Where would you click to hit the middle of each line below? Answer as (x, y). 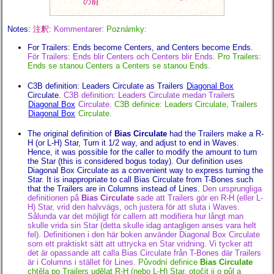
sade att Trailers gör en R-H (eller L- (198, 198)
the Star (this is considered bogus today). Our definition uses (135, 161)
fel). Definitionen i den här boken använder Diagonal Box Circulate (144, 235)
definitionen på (54, 198)
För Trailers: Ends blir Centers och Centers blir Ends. (121, 57)
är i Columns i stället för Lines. (82, 262)
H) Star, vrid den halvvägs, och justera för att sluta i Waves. (134, 207)
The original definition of (71, 134)
